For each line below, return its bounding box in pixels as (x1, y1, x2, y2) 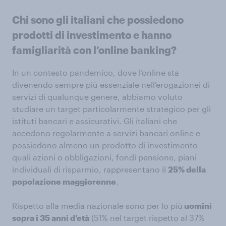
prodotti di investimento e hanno (12, 29, 172, 41)
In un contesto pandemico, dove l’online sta (12, 68, 179, 77)
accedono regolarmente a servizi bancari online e (12, 128, 200, 138)
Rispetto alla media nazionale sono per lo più (12, 201, 183, 210)
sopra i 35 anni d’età (12, 213, 89, 222)
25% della (168, 164, 206, 174)
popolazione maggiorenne (12, 177, 116, 186)
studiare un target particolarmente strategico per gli (12, 104, 211, 114)
